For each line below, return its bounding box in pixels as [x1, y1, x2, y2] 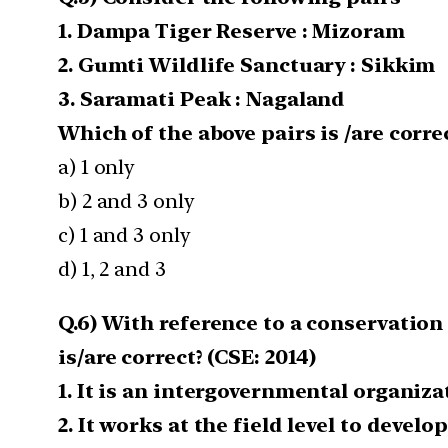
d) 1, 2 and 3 [58, 256, 166, 281]
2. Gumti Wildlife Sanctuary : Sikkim [58, 52, 436, 77]
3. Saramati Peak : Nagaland [58, 86, 346, 111]
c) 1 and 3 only [58, 222, 191, 247]
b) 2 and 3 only [58, 188, 195, 213]
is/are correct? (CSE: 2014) [58, 344, 317, 369]
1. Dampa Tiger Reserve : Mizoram [58, 18, 405, 43]
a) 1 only [58, 154, 136, 179]
